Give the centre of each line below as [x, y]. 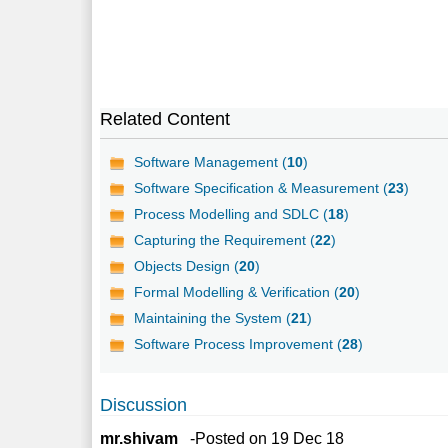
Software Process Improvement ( [238, 343]
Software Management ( [211, 161]
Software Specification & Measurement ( [261, 187]
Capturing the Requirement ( [225, 239]
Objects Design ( [187, 265]
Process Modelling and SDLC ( [231, 213]
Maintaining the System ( [213, 317]
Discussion [144, 404]
